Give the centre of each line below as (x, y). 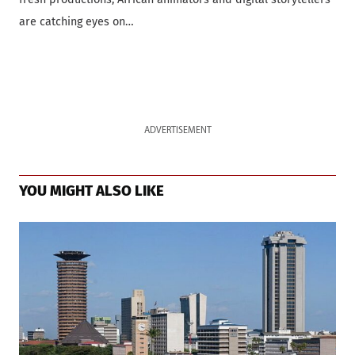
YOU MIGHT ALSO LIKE (92, 191)
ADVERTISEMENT (177, 130)
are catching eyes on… (76, 21)
